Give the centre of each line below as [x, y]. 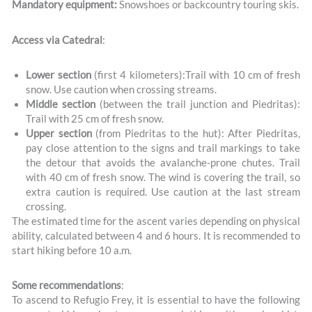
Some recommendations [67, 285]
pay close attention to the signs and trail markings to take [163, 148]
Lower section [58, 75]
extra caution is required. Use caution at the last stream [163, 192]
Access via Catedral [57, 40]
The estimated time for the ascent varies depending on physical [156, 221]
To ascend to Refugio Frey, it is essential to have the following [156, 299]
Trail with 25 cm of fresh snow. [95, 118]
